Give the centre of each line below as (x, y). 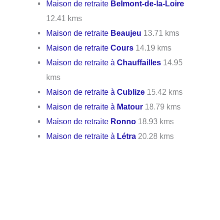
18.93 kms (155, 121)
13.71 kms (161, 33)
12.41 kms (64, 18)
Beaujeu (126, 33)
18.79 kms (162, 106)
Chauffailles (139, 62)
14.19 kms (153, 47)
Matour (130, 106)
